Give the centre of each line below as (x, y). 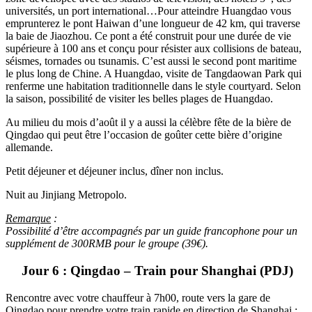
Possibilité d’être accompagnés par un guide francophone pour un (151, 231)
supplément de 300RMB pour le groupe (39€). (107, 244)
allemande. (29, 148)
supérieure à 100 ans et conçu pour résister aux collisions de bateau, (154, 49)
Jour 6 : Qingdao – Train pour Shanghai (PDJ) (158, 271)
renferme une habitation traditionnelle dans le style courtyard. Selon (153, 86)
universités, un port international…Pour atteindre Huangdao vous (148, 11)
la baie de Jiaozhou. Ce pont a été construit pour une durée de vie (148, 36)
